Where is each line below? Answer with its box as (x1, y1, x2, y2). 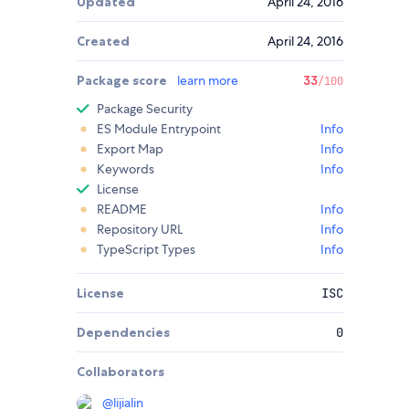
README (97, 201, 147, 218)
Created (77, 33, 130, 50)
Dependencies (77, 324, 170, 341)
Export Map (97, 141, 163, 158)
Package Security (97, 100, 193, 118)
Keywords (97, 161, 154, 178)
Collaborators (77, 363, 164, 381)
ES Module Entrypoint (97, 121, 221, 138)
